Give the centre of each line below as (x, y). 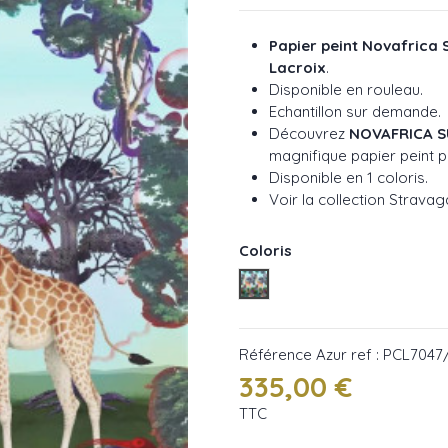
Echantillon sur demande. (355, 111)
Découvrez (309, 133)
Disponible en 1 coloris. (348, 177)
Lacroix (297, 67)
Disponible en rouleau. (346, 89)
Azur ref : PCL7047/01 (328, 282)
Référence (275, 354)
